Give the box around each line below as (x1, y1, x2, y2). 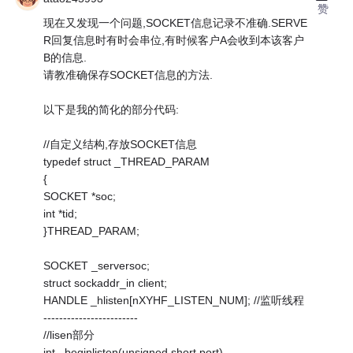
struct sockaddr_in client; (43, 277, 168, 290)
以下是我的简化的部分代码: (43, 103, 180, 117)
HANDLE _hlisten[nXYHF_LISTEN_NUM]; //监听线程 (43, 294, 305, 307)
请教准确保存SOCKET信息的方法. (43, 69, 214, 82)
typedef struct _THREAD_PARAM (43, 155, 210, 169)
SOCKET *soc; (43, 190, 117, 203)
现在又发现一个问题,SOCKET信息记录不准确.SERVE (43, 17, 308, 30)
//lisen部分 (43, 329, 95, 342)
